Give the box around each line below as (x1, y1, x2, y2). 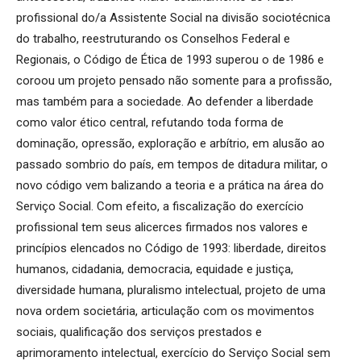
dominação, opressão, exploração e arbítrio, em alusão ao (16, 135, 325, 151)
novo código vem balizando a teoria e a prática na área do (16, 177, 324, 193)
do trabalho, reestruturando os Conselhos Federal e (16, 31, 290, 46)
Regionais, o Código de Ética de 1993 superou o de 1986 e (16, 52, 324, 67)
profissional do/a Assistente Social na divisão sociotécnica (16, 10, 330, 25)
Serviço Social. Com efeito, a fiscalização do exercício (16, 198, 304, 214)
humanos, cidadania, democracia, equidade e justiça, (16, 261, 293, 276)
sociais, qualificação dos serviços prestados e (16, 324, 262, 339)
